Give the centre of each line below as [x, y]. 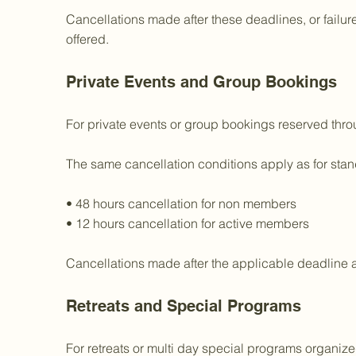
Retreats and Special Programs [184, 306]
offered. [87, 39]
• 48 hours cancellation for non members [181, 203]
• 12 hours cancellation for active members [188, 223]
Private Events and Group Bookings [201, 82]
